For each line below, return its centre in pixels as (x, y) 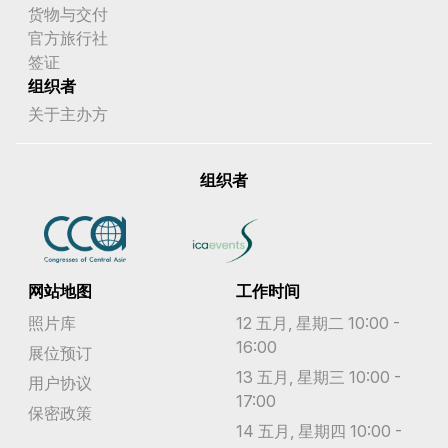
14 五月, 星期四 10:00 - (319, 430)
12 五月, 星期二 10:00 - (318, 322)
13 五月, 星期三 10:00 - (318, 376)
